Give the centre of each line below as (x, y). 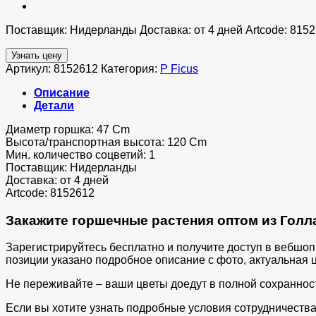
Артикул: (30, 68)
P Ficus (179, 68)
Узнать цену (37, 55)
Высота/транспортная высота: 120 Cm (106, 142)
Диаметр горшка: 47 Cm (68, 129)
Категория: (130, 68)
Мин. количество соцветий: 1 (80, 154)
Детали (54, 105)
